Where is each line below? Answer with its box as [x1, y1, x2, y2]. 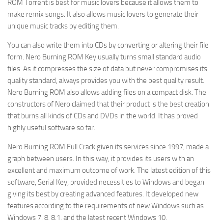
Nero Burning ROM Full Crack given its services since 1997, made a [7, 142, 209, 151]
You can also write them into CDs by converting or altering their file [7, 41, 209, 50]
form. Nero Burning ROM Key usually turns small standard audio [7, 53, 201, 61]
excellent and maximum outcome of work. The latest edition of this [7, 166, 211, 175]
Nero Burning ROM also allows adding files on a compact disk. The [7, 88, 206, 97]
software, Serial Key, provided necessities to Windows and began [7, 178, 204, 187]
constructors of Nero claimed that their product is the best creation [7, 100, 209, 109]
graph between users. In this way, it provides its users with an [7, 154, 194, 163]
